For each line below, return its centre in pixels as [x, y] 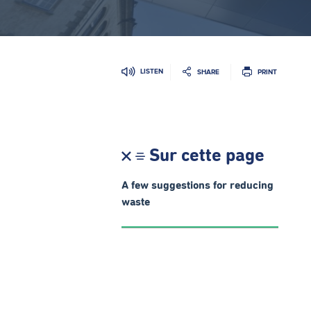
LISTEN [152, 71]
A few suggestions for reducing [197, 185]
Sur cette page [207, 156]
